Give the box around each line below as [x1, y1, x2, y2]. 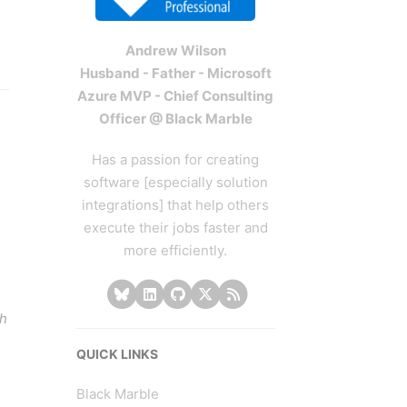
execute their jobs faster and [83, 219, 268, 237]
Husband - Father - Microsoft [79, 65, 272, 83]
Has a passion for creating [92, 151, 259, 169]
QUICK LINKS [75, 345, 158, 362]
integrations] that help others [82, 196, 269, 214]
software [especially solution [83, 174, 268, 192]
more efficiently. [124, 242, 227, 260]
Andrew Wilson [124, 42, 226, 60]
